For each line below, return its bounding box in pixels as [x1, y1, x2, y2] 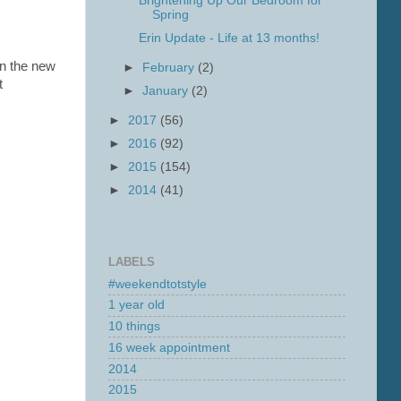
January [142, 84, 192, 98]
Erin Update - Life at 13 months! [138, 31, 320, 45]
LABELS [108, 254, 155, 269]
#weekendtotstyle [108, 277, 207, 291]
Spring [151, 7, 189, 21]
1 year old [108, 298, 165, 312]
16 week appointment [108, 340, 230, 354]
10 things [108, 320, 160, 333]
